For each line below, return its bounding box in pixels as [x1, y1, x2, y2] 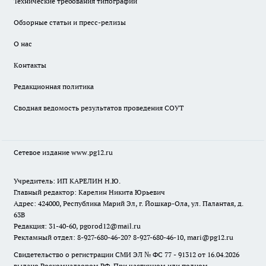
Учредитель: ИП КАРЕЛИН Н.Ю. [14, 176, 121, 185]
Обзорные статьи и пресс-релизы [14, 18, 126, 27]
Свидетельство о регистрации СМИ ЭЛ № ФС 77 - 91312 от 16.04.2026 [14, 250, 239, 259]
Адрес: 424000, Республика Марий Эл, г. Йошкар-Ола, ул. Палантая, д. [14, 199, 243, 208]
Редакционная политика [14, 82, 94, 91]
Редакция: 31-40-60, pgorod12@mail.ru [14, 221, 141, 230]
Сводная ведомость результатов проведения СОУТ [14, 103, 183, 112]
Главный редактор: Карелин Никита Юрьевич [14, 188, 165, 197]
